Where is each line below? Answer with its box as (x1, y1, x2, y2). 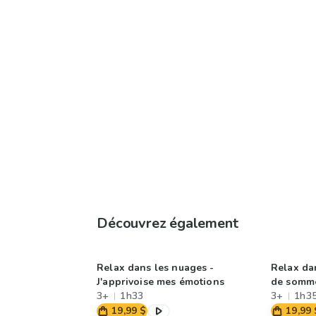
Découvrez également (97, 214, 238, 233)
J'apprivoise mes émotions (97, 275, 224, 288)
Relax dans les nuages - (97, 261, 214, 274)
